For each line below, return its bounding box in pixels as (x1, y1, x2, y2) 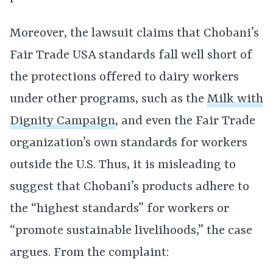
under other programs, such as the (10, 92, 207, 107)
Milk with (207, 92, 263, 107)
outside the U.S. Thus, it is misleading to (10, 158, 236, 173)
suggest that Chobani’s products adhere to (10, 180, 249, 195)
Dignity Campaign (10, 114, 115, 129)
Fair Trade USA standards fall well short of (10, 48, 252, 63)
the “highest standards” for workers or (10, 202, 229, 217)
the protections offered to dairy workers (10, 70, 239, 85)
